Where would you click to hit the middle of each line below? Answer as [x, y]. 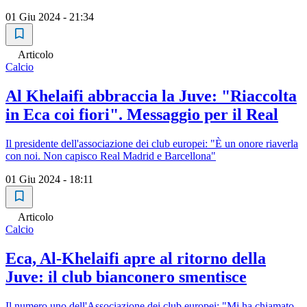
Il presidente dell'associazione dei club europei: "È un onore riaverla [152, 144]
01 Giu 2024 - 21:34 [50, 17]
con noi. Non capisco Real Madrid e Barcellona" [111, 156]
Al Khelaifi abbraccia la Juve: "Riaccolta [151, 96]
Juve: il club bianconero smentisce [126, 277]
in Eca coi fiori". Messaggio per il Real [142, 115]
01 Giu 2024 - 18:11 [49, 180]
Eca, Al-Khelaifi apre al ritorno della [136, 259]
